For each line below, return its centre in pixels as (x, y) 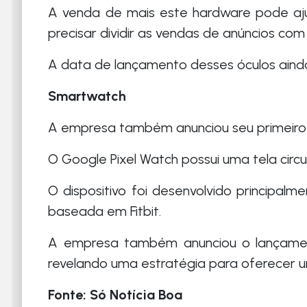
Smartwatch (87, 96)
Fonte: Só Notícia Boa (115, 295)
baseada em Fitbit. (105, 211)
